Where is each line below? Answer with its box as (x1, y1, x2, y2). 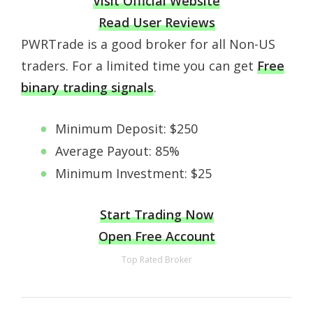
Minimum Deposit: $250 (54, 120, 198, 138)
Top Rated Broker (121, 253, 192, 265)
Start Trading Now (99, 205, 214, 223)
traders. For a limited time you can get (21, 57, 257, 74)
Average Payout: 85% (54, 143, 180, 160)
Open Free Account (98, 227, 215, 245)
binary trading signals (21, 79, 154, 96)
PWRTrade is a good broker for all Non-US (21, 36, 275, 52)
